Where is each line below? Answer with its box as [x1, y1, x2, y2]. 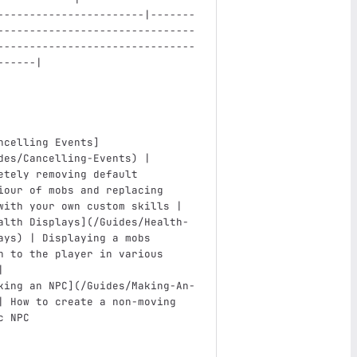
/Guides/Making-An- [80, 279, 195, 292]
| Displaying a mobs [22, 231, 157, 245]
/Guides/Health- [92, 215, 189, 229]
